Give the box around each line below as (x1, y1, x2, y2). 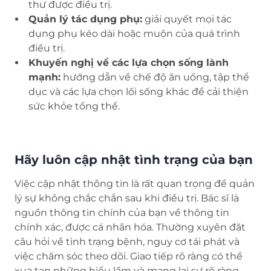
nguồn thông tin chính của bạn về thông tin (15, 207, 229, 219)
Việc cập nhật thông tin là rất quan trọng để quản (15, 178, 255, 190)
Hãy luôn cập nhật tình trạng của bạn (15, 152, 253, 168)
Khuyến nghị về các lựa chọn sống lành (28, 57, 229, 69)
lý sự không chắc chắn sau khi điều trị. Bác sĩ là (15, 192, 239, 204)
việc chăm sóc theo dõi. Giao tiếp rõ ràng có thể (15, 250, 243, 263)
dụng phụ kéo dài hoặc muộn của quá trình (28, 28, 240, 40)
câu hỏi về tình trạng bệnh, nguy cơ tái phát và (15, 236, 240, 248)
